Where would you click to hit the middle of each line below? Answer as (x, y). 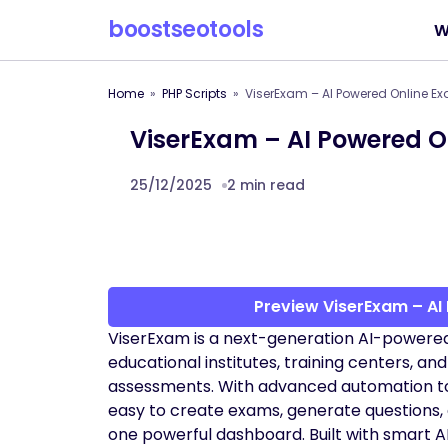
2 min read (266, 185)
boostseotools (186, 29)
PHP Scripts (194, 93)
